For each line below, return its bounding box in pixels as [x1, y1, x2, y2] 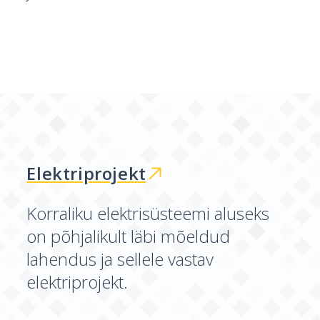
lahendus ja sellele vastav [26, 247, 214, 271]
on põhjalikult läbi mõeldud [26, 224, 231, 248]
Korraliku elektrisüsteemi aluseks [26, 201, 270, 225]
